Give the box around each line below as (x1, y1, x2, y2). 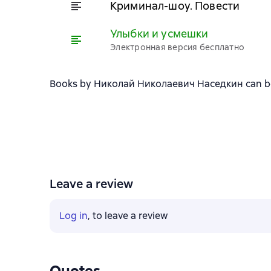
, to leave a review (88, 209, 168, 222)
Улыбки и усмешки (110, 27, 209, 41)
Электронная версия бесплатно (110, 42, 244, 53)
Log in (59, 209, 88, 222)
